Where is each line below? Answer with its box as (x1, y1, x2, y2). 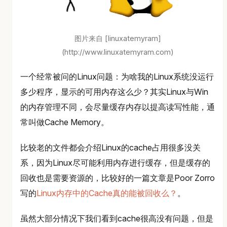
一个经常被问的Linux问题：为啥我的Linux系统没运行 (20, 71, 214, 82)
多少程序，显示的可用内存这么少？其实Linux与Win (20, 87, 208, 97)
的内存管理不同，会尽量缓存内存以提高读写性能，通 (20, 102, 215, 112)
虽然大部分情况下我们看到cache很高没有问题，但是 (20, 213, 213, 224)
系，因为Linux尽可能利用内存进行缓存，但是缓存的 (20, 158, 210, 168)
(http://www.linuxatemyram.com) (61, 48, 174, 57)
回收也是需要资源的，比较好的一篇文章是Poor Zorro (20, 173, 215, 183)
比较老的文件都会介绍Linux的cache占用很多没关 (20, 142, 201, 153)
